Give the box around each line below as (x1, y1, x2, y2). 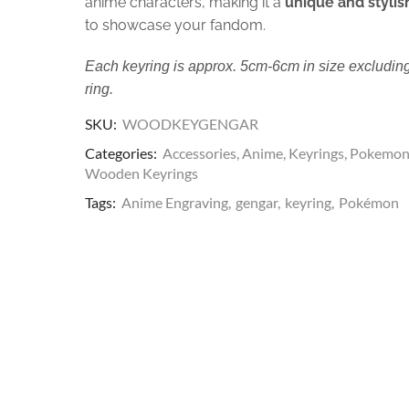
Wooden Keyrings (84, 163, 198, 182)
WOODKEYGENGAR (121, 114, 258, 132)
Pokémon (338, 193, 399, 211)
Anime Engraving (121, 193, 228, 211)
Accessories (162, 143, 236, 162)
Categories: (84, 143, 157, 162)
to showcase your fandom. (84, 16, 266, 34)
